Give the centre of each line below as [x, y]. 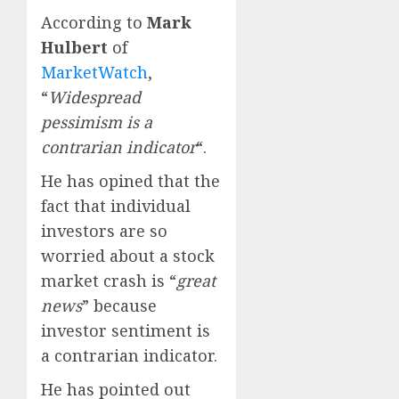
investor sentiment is [126, 330]
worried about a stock [128, 255]
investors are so [104, 230]
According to [94, 22]
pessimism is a [97, 122]
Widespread [94, 97]
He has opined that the [130, 180]
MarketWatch [94, 72]
